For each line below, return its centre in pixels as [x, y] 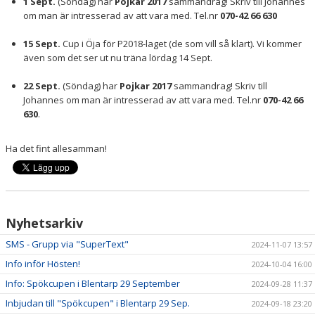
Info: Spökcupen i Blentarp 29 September [93, 283]
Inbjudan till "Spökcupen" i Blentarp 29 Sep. [98, 303]
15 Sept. [43, 44]
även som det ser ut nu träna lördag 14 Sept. [118, 58]
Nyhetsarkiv [44, 223]
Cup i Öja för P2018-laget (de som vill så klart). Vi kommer [182, 44]
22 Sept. [43, 86]
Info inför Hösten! [43, 264]
